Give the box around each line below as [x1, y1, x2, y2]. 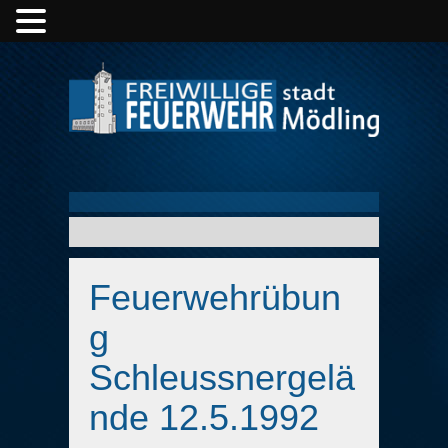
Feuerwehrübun [89, 277, 341, 318]
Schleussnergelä [89, 357, 355, 398]
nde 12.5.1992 [89, 397, 319, 438]
